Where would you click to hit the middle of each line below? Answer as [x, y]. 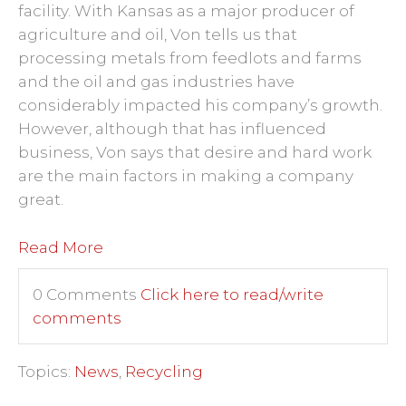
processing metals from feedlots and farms [190, 58]
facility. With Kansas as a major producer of [186, 11]
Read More [61, 247]
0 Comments [87, 295]
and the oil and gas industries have [156, 82]
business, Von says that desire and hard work [195, 152]
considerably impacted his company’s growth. [200, 105]
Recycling [164, 372]
